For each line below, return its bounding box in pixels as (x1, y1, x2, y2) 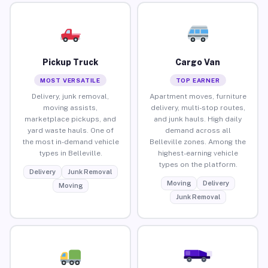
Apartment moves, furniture (149, 92, 246, 100)
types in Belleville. (38, 148, 102, 157)
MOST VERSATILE (39, 76, 101, 84)
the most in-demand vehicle (22, 137, 119, 146)
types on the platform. (158, 160, 237, 169)
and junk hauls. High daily (154, 114, 242, 123)
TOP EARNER (175, 76, 220, 84)
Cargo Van (175, 57, 220, 67)
